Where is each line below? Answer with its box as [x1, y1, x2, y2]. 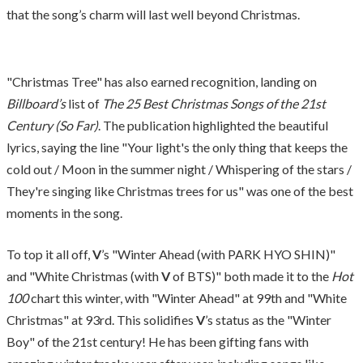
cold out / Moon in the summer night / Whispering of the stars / [6, 160, 352, 177]
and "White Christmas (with [6, 267, 159, 284]
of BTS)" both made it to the [170, 267, 331, 284]
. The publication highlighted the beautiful [98, 117, 328, 133]
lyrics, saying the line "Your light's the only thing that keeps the [6, 139, 348, 155]
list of [66, 95, 102, 111]
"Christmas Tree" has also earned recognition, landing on [6, 73, 317, 89]
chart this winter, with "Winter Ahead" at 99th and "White [28, 289, 347, 305]
